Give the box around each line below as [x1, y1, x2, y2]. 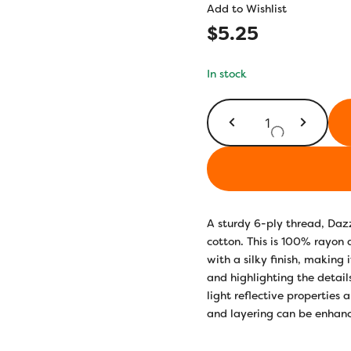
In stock [207, 67, 247, 81]
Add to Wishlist [207, 2, 287, 16]
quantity [266, 155, 312, 169]
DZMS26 [266, 101, 312, 115]
